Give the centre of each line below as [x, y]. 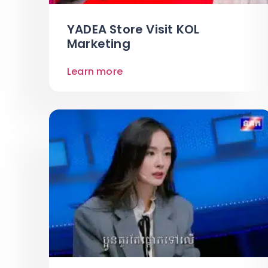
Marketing [99, 44]
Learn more [95, 72]
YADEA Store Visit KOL [133, 30]
